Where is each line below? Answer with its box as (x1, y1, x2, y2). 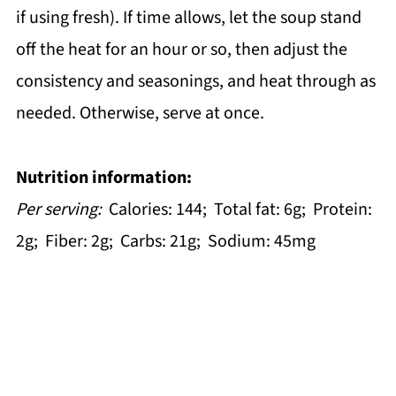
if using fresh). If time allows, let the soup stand (15, 5, 362, 31)
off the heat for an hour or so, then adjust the (15, 37, 347, 63)
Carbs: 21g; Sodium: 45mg (119, 229, 316, 255)
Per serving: (15, 197, 105, 223)
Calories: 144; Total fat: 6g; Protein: (104, 197, 372, 223)
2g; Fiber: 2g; (15, 229, 113, 255)
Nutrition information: (15, 165, 192, 191)
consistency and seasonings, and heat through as (15, 69, 376, 95)
